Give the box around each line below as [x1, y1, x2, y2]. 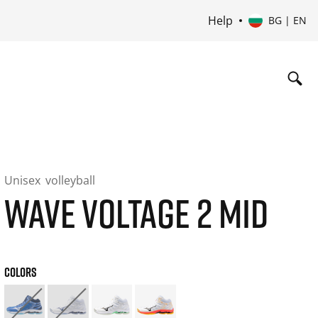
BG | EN [268, 13, 307, 27]
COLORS [4, 264, 37, 280]
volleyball [45, 172, 95, 188]
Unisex [4, 172, 43, 188]
